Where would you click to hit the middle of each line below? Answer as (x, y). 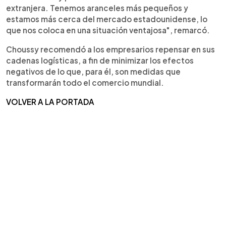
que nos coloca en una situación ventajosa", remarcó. (108, 30)
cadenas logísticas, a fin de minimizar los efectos (100, 60)
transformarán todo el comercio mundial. (85, 82)
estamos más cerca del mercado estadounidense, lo (107, 19)
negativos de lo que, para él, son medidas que (93, 71)
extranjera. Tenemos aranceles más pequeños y (97, 8)
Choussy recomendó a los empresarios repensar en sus (110, 49)
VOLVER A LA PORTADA (50, 101)
